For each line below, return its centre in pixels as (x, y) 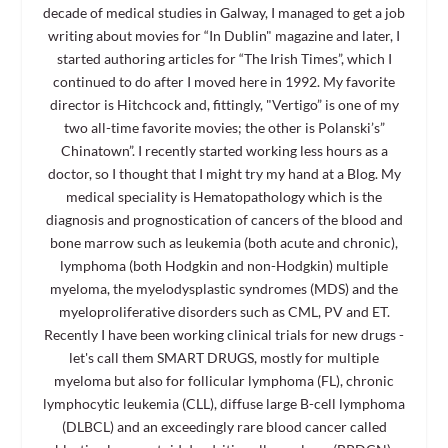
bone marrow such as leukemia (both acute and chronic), (224, 242)
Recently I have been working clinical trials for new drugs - (224, 334)
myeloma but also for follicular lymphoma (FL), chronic (224, 380)
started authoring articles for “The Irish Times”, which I (224, 58)
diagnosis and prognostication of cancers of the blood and (224, 219)
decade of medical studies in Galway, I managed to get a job (224, 12)
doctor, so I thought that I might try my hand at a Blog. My (224, 173)
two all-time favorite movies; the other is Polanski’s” (224, 127)
